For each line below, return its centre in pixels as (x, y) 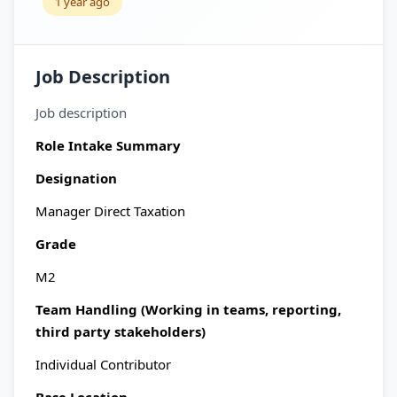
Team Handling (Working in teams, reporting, (188, 309)
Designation (76, 178)
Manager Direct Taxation (110, 211)
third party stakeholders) (121, 331)
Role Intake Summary (108, 145)
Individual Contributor (103, 364)
